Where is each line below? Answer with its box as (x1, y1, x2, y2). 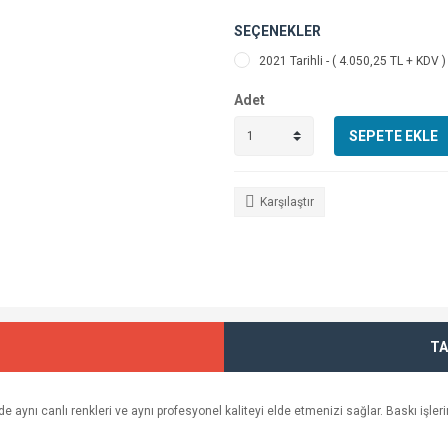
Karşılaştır (260, 195, 314, 209)
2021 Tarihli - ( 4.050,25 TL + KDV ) (259, 54, 446, 68)
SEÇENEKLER (234, 23, 321, 39)
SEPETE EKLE (349, 127, 438, 144)
